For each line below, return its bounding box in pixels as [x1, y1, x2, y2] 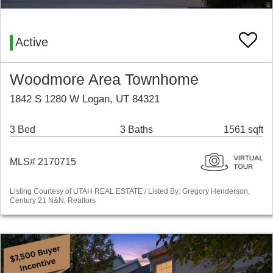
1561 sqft [224, 124, 263, 135]
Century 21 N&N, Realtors [10, 196, 96, 205]
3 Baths [119, 124, 153, 135]
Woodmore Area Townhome [10, 71, 199, 88]
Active [15, 35, 48, 49]
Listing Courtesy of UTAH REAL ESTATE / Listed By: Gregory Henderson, [10, 187, 250, 196]
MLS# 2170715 [10, 157, 76, 168]
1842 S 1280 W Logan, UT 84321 [10, 93, 160, 105]
